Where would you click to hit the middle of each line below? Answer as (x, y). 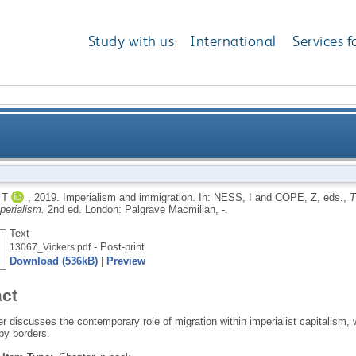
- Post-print (117, 246)
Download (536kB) (53, 261)
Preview (126, 261)
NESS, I (232, 197)
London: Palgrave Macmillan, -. (156, 209)
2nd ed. (66, 209)
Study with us (131, 41)
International (233, 41)
